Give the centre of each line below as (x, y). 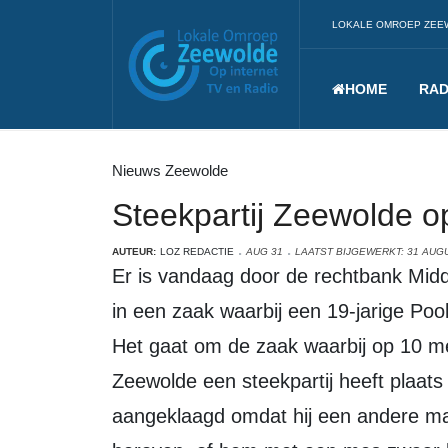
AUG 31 (264, 251)
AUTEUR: (134, 251)
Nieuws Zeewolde (170, 170)
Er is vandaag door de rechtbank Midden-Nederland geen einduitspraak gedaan (118, 276)
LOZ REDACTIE (197, 251)
